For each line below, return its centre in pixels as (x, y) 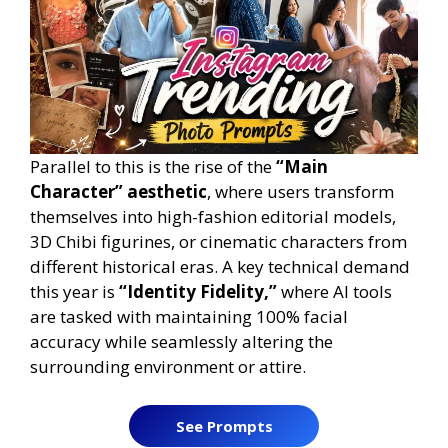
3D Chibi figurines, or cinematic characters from (218, 242)
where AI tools (334, 292)
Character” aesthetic (118, 192)
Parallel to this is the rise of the (153, 167)
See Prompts (224, 425)
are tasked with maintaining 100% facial (189, 317)
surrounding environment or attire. (168, 367)
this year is (74, 292)
